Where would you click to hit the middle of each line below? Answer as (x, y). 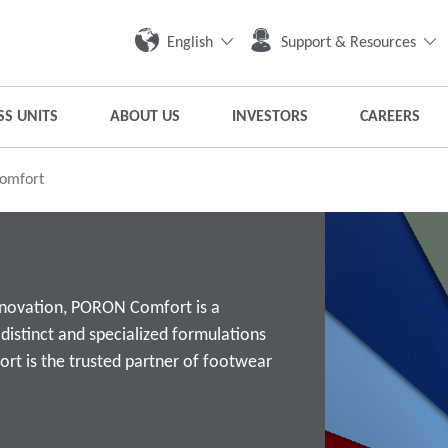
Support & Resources (348, 42)
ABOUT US (145, 117)
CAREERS (390, 117)
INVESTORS (270, 117)
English (190, 42)
